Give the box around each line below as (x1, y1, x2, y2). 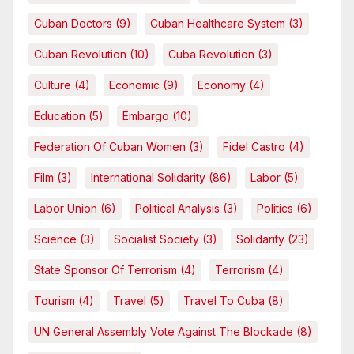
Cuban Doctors (34, 17, 112, 31)
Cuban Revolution (34, 47, 126, 62)
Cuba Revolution (168, 47, 254, 62)
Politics (257, 201, 293, 216)
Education (34, 109, 85, 123)
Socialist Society (114, 232, 199, 247)
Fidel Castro (223, 140, 285, 154)
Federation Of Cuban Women (34, 140, 186, 154)
